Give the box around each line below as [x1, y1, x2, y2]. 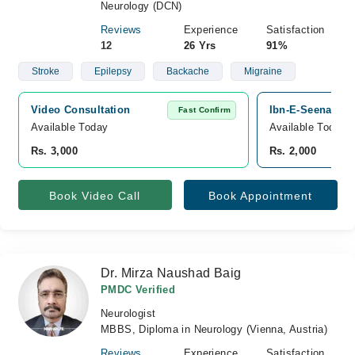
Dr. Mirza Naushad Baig [101, 266, 242, 280]
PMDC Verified [101, 284, 176, 296]
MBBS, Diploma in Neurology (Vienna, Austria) [101, 323, 328, 335]
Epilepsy [94, 66, 132, 77]
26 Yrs [183, 40, 216, 52]
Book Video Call [49, 189, 140, 202]
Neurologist [101, 307, 156, 319]
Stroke [31, 66, 59, 77]
